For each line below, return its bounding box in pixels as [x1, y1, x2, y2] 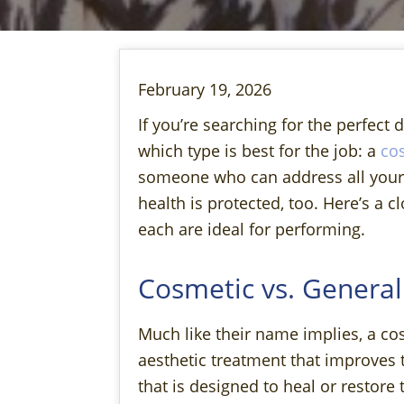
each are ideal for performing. [138, 217, 365, 240]
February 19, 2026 [138, 78, 271, 100]
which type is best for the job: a [138, 139, 381, 161]
